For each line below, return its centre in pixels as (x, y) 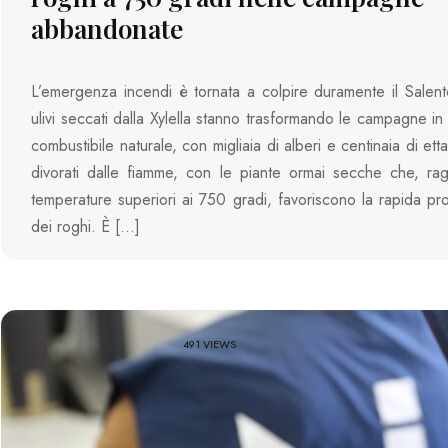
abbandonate (107, 29)
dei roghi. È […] (86, 226)
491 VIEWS (210, 344)
